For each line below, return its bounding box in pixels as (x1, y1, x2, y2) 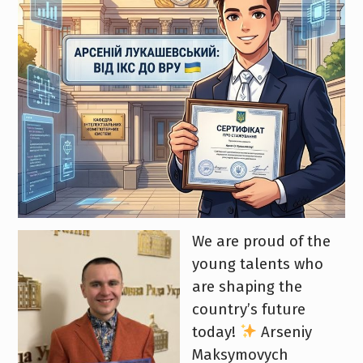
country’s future (191, 300, 305, 318)
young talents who (191, 254, 323, 273)
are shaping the (191, 277, 302, 296)
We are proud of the (191, 232, 331, 250)
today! (191, 322, 240, 341)
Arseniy (256, 322, 312, 341)
